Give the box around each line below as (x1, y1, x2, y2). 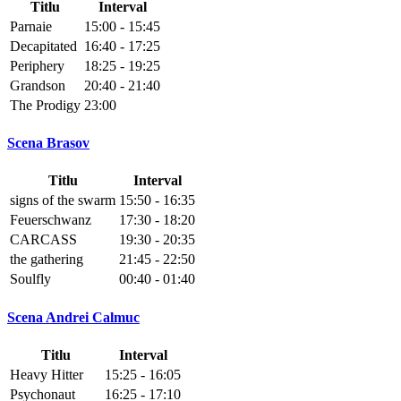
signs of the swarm (10, 192, 115, 209)
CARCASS (10, 232, 77, 248)
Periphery (10, 57, 64, 73)
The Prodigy (10, 97, 81, 113)
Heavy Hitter (10, 366, 83, 382)
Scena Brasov (7, 134, 90, 150)
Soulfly (10, 271, 51, 287)
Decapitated (10, 38, 77, 54)
